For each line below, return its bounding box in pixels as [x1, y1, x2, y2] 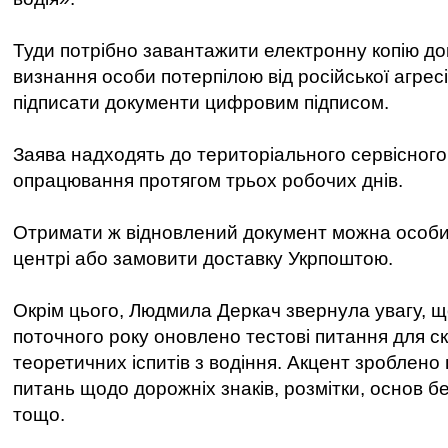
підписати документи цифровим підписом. [13, 92, 389, 113]
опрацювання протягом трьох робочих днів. [13, 170, 403, 191]
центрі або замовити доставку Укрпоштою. [13, 248, 393, 269]
